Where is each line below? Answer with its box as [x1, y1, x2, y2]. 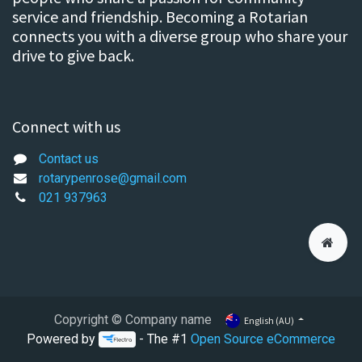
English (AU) [243, 314, 294, 326]
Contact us [38, 150, 99, 166]
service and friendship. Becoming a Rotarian [12, 6, 308, 27]
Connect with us [12, 116, 120, 137]
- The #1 [136, 331, 192, 347]
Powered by [26, 331, 99, 347]
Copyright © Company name [54, 312, 213, 327]
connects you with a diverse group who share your [12, 25, 347, 46]
